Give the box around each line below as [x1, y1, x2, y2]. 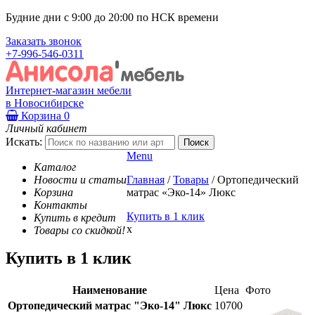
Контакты [34, 198, 87, 211]
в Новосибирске [6, 96, 84, 109]
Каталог [34, 160, 76, 173]
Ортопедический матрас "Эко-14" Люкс [8, 300, 212, 312]
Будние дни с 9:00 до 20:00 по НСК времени [6, 11, 219, 23]
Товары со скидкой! [34, 224, 125, 236]
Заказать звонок [6, 35, 82, 47]
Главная [127, 173, 165, 186]
